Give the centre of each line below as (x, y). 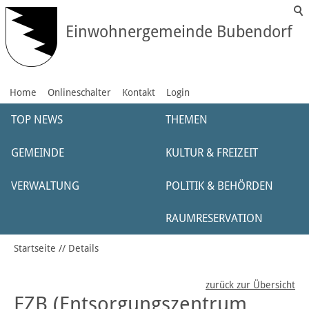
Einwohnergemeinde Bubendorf (179, 32)
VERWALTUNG (45, 186)
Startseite (35, 248)
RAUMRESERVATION (214, 218)
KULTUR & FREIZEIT (212, 153)
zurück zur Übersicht (250, 285)
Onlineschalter (79, 92)
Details (83, 248)
